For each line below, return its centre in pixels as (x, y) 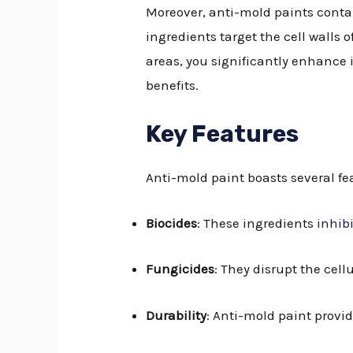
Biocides (172, 223)
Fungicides (180, 269)
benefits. (173, 85)
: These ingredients (257, 223)
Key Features (223, 134)
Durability (176, 315)
